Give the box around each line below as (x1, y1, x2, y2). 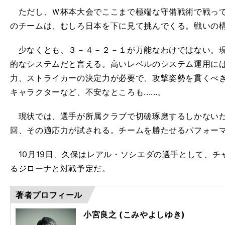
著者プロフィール (16, 190, 83, 200)
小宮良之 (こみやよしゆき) (83, 209, 185, 219)
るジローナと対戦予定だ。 (10, 163, 110, 173)
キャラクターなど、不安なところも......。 (10, 87, 166, 97)
